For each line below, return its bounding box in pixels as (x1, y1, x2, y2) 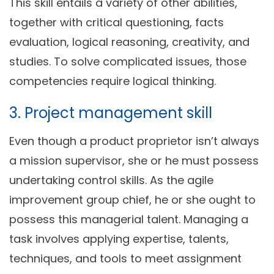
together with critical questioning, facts (9, 15, 224, 31)
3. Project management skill (9, 103, 212, 124)
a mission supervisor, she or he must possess (9, 153, 259, 169)
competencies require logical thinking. (9, 73, 216, 89)
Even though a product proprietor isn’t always (9, 133, 259, 149)
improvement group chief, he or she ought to (9, 192, 256, 208)
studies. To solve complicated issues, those (9, 54, 246, 70)
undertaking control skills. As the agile (9, 172, 213, 188)
